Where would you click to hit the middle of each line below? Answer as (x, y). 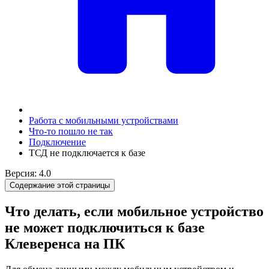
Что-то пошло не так (71, 131)
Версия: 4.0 (28, 173)
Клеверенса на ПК (65, 243)
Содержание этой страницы (60, 185)
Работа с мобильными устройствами (104, 120)
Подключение (57, 142)
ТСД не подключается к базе (87, 153)
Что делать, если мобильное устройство (134, 211)
